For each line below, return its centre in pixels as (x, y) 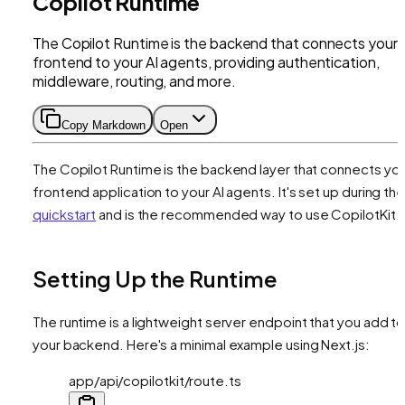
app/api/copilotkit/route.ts (155, 380)
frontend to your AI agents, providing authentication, (206, 61)
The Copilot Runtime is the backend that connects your (215, 42)
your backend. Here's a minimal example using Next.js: (201, 344)
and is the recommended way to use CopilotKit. (248, 213)
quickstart (65, 213)
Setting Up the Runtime (155, 278)
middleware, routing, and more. (134, 80)
